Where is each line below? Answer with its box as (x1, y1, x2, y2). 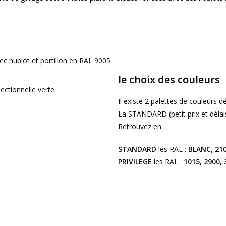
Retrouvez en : (118, 121, 165, 131)
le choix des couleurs (118, 72, 220, 86)
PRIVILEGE (118, 156, 152, 166)
